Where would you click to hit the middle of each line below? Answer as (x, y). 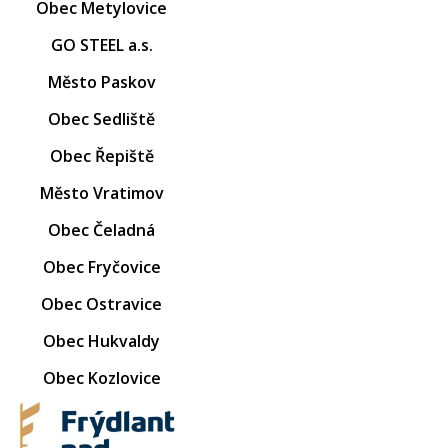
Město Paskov (101, 81)
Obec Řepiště (101, 155)
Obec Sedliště (101, 118)
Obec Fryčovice (101, 266)
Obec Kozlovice (101, 377)
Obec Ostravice (101, 303)
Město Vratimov (101, 192)
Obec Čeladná (101, 229)
